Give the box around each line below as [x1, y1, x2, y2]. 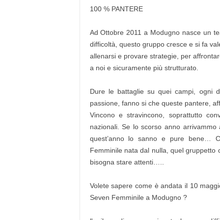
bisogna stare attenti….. [89, 158, 164, 166]
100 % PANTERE [89, 5, 143, 13]
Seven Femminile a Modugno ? [89, 193, 191, 201]
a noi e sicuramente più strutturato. [89, 64, 198, 72]
